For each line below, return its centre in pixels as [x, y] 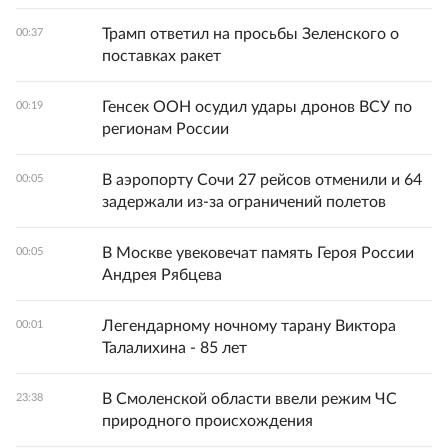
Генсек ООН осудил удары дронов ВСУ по [257, 107]
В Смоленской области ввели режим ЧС [249, 399]
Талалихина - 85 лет [174, 348]
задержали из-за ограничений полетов [244, 202]
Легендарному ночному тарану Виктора [249, 326]
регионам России [165, 129]
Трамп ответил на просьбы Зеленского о [250, 34]
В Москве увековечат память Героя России [258, 253]
